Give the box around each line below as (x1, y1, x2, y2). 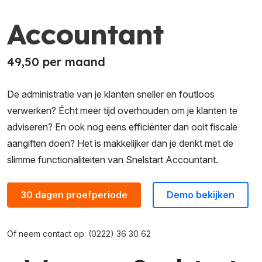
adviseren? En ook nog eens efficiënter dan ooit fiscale (7, 120, 237, 133)
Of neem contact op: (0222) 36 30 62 (7, 228, 151, 239)
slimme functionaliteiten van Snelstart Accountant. (7, 153, 218, 166)
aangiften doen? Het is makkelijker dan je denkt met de (7, 137, 233, 149)
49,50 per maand (7, 54, 105, 69)
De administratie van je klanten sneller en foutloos (7, 88, 215, 100)
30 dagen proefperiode (20, 188, 127, 201)
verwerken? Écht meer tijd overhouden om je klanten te (7, 104, 237, 116)
